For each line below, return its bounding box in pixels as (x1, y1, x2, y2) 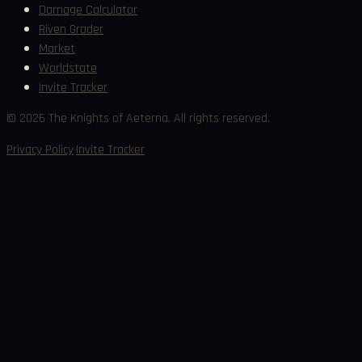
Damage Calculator (39, 2, 137, 19)
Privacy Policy (6, 141, 74, 159)
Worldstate (39, 60, 97, 78)
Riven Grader (39, 21, 103, 39)
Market (39, 40, 75, 58)
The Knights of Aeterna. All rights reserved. (45, 110, 270, 128)
